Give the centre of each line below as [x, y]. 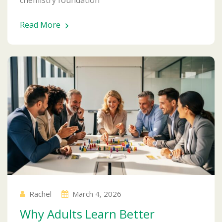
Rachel [40, 194]
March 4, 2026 [97, 194]
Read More [40, 25]
